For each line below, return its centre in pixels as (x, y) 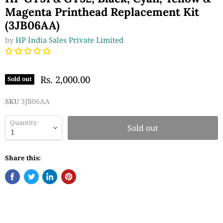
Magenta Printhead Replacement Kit (102, 12)
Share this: (23, 158)
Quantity (23, 123)
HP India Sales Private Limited (69, 40)
